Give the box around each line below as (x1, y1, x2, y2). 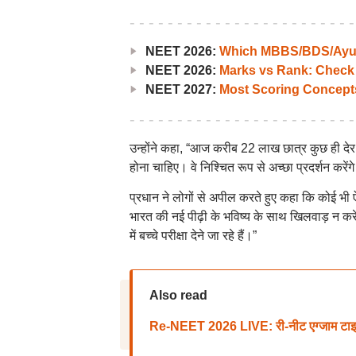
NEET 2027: (145, 83, 219, 96)
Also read (149, 288, 207, 302)
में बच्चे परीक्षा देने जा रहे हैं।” (129, 229, 257, 242)
